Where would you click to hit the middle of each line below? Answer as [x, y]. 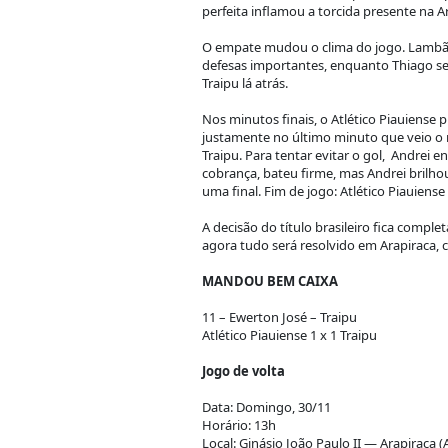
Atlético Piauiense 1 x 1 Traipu [289, 335]
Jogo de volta [243, 371]
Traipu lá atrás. [244, 83]
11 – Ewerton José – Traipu [279, 317]
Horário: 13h [238, 425]
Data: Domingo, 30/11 [266, 407]
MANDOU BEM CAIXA [269, 281]
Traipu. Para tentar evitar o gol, [293, 155]
